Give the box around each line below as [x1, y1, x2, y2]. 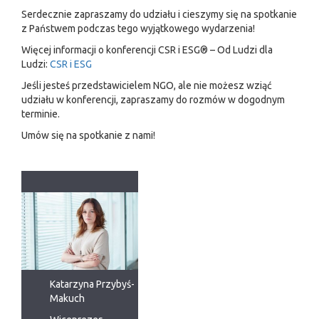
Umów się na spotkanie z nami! [21, 130, 155, 142]
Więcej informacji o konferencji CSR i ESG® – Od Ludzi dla [21, 44, 273, 56]
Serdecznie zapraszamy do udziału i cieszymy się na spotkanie [21, 9, 297, 21]
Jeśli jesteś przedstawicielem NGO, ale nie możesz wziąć [21, 80, 272, 92]
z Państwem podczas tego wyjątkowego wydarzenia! [21, 23, 255, 35]
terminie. [21, 108, 60, 120]
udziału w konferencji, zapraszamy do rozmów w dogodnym [21, 94, 285, 106]
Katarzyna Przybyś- [50, 278, 135, 291]
